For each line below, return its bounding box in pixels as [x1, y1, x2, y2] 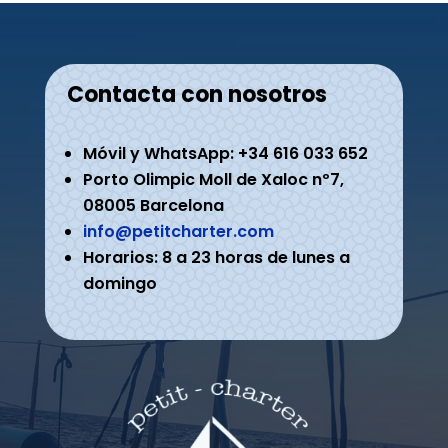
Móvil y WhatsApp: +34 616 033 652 [83, 142, 369, 166]
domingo [83, 272, 158, 296]
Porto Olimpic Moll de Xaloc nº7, [83, 168, 345, 192]
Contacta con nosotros [67, 79, 328, 111]
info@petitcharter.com [83, 220, 275, 244]
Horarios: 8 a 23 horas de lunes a [83, 246, 351, 270]
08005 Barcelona [83, 194, 225, 218]
